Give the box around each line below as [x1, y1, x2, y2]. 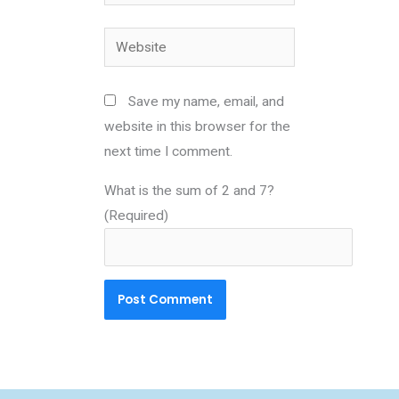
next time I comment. [104, 143, 233, 160]
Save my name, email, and [128, 94, 285, 110]
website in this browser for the [104, 118, 291, 135]
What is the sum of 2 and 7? [104, 182, 275, 199]
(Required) [104, 207, 169, 224]
